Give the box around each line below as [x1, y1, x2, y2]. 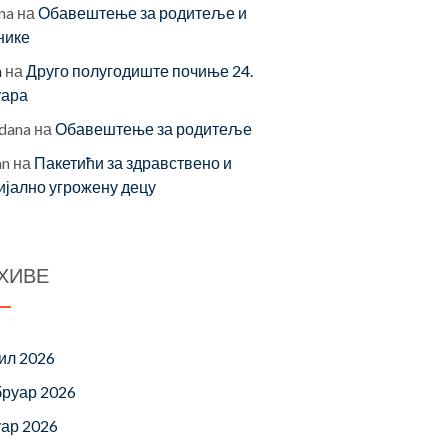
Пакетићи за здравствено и [34, 153, 232, 172]
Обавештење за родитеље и [38, 3, 247, 22]
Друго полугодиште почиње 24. [26, 61, 253, 80]
